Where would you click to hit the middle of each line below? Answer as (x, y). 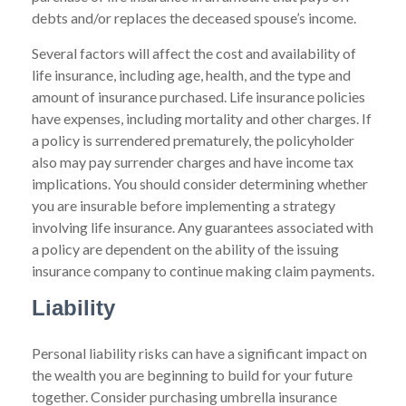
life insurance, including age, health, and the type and (191, 75)
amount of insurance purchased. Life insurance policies (198, 97)
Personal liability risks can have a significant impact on (199, 353)
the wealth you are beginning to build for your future (192, 375)
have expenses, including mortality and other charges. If (202, 118)
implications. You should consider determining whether (200, 184)
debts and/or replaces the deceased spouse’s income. (194, 18)
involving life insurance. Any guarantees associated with (203, 227)
